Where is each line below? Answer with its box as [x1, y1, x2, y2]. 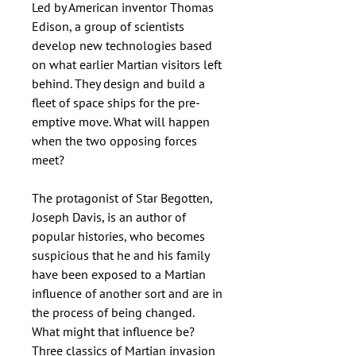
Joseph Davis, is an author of [32, 209, 186, 225]
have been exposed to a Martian [32, 266, 206, 282]
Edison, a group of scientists [32, 18, 184, 34]
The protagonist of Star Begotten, [32, 190, 212, 206]
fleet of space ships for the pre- [32, 95, 200, 110]
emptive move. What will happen [32, 114, 210, 130]
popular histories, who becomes [32, 228, 205, 244]
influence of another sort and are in [32, 285, 222, 301]
